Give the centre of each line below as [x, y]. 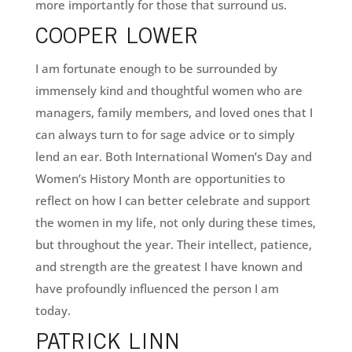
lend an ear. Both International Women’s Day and [173, 157]
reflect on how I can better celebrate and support [172, 201]
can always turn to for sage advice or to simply [165, 135]
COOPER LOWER [117, 39]
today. [53, 311]
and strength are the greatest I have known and [169, 267]
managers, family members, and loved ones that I [174, 113]
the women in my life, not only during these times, [175, 223]
